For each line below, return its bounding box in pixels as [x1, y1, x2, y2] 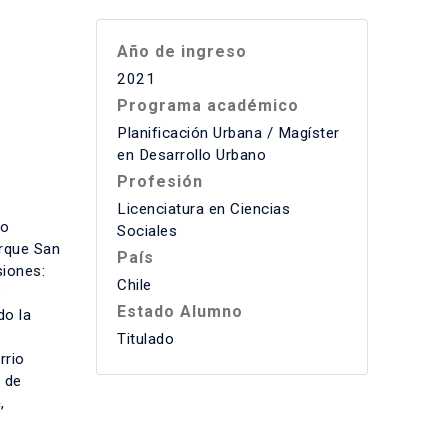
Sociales [117, 222, 177, 240]
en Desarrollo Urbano [117, 146, 266, 164]
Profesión [117, 172, 203, 191]
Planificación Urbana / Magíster [117, 124, 340, 142]
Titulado [117, 330, 174, 348]
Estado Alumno [117, 302, 243, 321]
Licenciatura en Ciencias [117, 200, 290, 218]
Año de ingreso [117, 42, 247, 61]
